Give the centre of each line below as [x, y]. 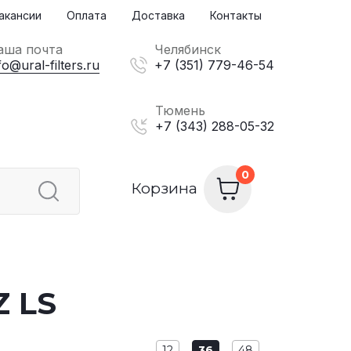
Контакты [236, 15]
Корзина [165, 189]
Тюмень [180, 110]
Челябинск [188, 49]
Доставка [158, 15]
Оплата [87, 15]
